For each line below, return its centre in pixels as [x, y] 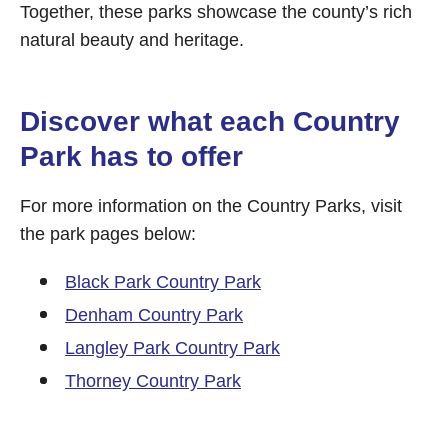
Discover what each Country [210, 121]
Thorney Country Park [153, 381]
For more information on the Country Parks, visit [211, 206]
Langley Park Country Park [172, 348]
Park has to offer [131, 156]
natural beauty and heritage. [132, 40]
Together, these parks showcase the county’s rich [216, 12]
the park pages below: [108, 234]
